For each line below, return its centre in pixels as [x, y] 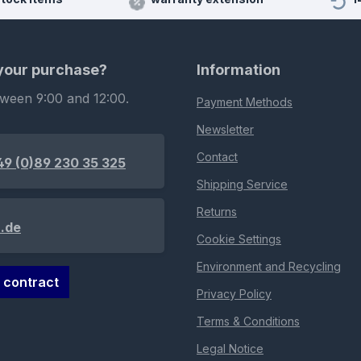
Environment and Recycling [269, 267]
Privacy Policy [234, 294]
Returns [217, 212]
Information [239, 70]
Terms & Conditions [248, 322]
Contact [217, 157]
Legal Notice [230, 349]
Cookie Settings [239, 239]
